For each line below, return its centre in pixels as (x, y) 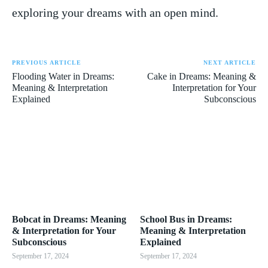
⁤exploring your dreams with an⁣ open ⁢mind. (115, 12)
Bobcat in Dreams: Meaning (69, 219)
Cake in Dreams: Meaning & (201, 76)
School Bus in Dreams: (186, 219)
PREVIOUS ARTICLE (47, 62)
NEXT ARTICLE (229, 62)
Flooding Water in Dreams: (63, 76)
